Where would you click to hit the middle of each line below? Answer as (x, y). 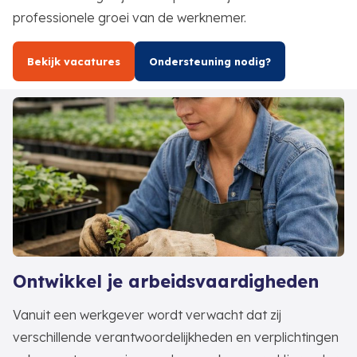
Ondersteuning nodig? (210, 61)
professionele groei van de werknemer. (129, 18)
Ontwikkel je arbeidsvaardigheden (166, 281)
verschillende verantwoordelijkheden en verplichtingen (176, 337)
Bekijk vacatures (74, 61)
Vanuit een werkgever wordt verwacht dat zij (147, 315)
